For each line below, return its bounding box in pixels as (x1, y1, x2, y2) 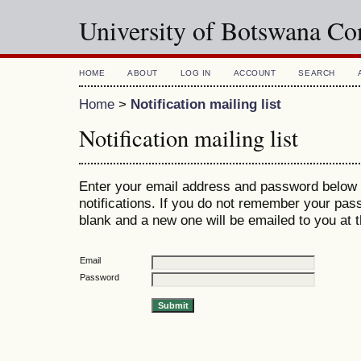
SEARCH (298, 68, 335, 77)
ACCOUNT (233, 68, 276, 77)
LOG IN (180, 68, 211, 77)
